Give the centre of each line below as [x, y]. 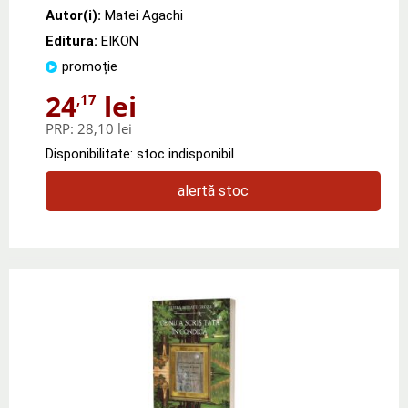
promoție [90, 66]
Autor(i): [73, 15]
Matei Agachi [144, 15]
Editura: [73, 41]
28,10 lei [105, 128]
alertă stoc [213, 190]
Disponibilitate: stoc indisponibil [140, 153]
